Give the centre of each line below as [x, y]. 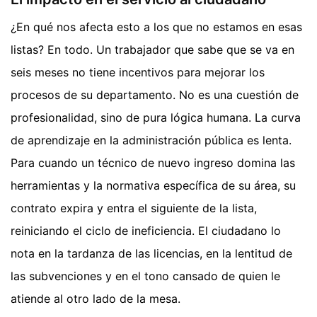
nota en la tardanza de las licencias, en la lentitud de [151, 254]
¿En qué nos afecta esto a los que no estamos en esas [156, 27]
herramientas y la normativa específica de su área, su [153, 186]
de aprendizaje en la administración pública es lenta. [151, 140]
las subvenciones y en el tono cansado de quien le [145, 276]
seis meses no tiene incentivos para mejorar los [138, 73]
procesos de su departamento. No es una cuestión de [155, 95]
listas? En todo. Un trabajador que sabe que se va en [152, 50]
